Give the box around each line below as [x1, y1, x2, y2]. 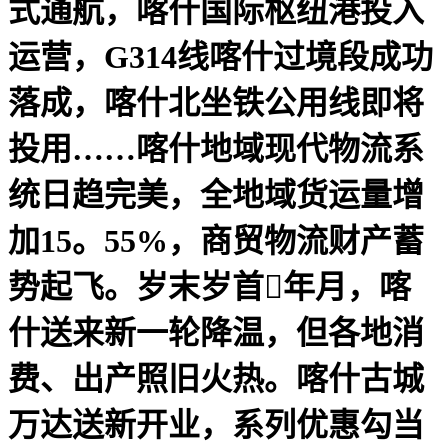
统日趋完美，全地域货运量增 [8, 176, 424, 213]
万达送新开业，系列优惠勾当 [8, 406, 424, 443]
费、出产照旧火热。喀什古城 [8, 360, 424, 397]
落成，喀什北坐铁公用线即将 [8, 84, 424, 121]
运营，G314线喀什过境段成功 [8, 38, 433, 75]
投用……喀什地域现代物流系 [8, 130, 424, 167]
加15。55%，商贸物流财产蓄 [8, 222, 424, 259]
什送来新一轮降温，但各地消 [8, 314, 424, 351]
